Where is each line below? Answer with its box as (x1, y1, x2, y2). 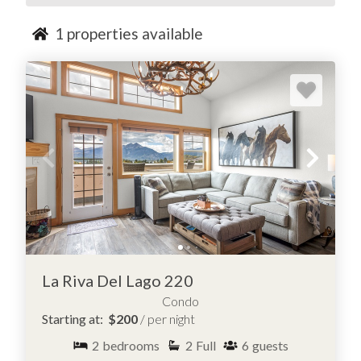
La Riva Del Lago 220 (42, 270, 193, 290)
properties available (64, 24, 203, 44)
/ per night (140, 310, 195, 326)
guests (252, 337, 288, 353)
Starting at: (42, 310, 108, 326)
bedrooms (102, 337, 160, 353)
